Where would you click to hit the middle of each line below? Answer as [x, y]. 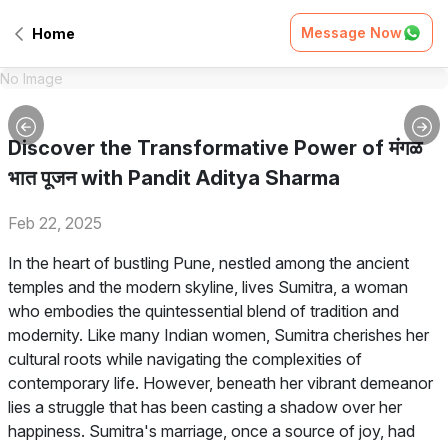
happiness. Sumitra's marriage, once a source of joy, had [211, 431]
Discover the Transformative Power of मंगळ [215, 148]
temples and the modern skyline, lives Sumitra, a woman [208, 287]
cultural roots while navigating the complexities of [185, 359]
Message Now [351, 32]
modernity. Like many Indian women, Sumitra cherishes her [218, 335]
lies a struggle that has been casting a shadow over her [205, 407]
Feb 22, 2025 [55, 223]
